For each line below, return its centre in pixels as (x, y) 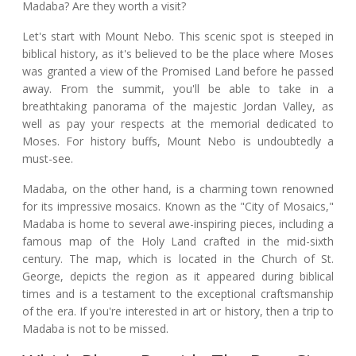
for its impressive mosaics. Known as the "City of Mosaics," (178, 206)
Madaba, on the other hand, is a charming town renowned (178, 188)
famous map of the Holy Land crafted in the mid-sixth (178, 241)
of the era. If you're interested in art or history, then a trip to (178, 311)
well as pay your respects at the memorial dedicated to (178, 123)
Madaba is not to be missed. (95, 328)
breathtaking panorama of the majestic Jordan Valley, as (178, 106)
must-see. (48, 158)
